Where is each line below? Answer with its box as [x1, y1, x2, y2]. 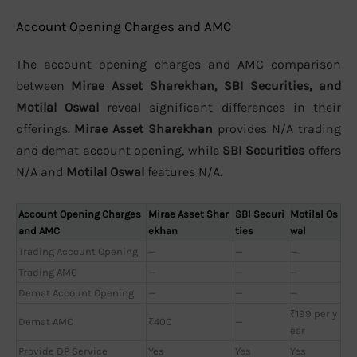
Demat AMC [18, 315, 73, 328]
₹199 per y [290, 307, 337, 320]
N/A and [16, 164, 66, 180]
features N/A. [144, 164, 222, 180]
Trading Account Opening [18, 245, 138, 257]
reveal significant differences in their [99, 100, 341, 116]
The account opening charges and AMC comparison [16, 57, 341, 73]
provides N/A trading [213, 121, 341, 137]
